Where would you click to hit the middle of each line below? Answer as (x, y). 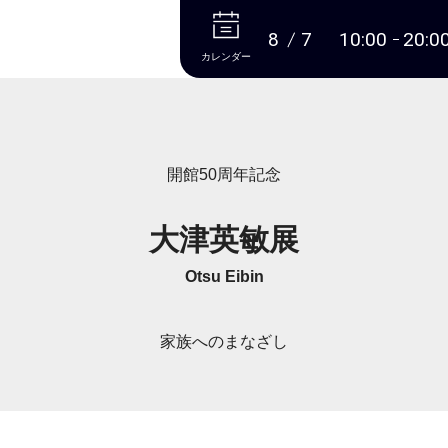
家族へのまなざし (224, 341)
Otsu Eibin (224, 276)
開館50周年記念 (224, 174)
